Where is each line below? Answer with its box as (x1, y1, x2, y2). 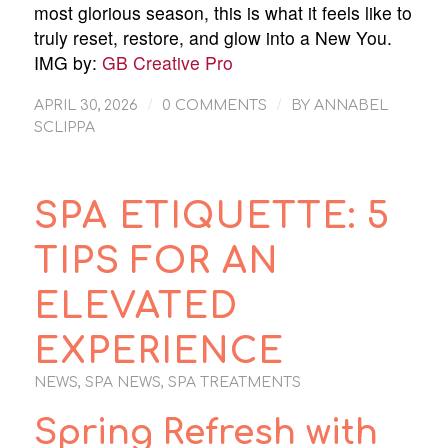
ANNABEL (313, 97, 388, 114)
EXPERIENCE (33, 332, 284, 372)
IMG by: (33, 50, 102, 76)
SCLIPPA (33, 119, 95, 136)
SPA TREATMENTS (167, 375, 301, 391)
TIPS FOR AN (33, 242, 279, 282)
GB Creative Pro (101, 50, 233, 76)
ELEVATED (33, 287, 238, 327)
